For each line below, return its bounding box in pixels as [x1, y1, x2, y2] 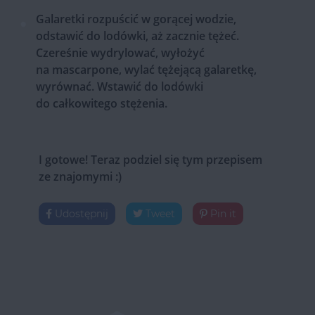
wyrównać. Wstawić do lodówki [35, 78, 203, 94]
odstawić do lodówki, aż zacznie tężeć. [35, 27, 239, 44]
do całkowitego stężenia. [35, 95, 167, 111]
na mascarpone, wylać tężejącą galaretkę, [35, 61, 257, 77]
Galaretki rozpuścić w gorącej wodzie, [35, 11, 236, 27]
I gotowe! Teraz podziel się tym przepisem [38, 151, 262, 167]
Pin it [207, 207, 236, 220]
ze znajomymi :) [38, 168, 122, 184]
